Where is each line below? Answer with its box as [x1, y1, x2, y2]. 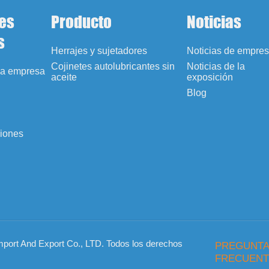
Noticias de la [187, 61, 246, 71]
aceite [51, 71, 77, 82]
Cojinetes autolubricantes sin [51, 61, 175, 71]
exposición [187, 71, 234, 82]
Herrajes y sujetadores [51, 45, 148, 56]
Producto [51, 11, 112, 32]
